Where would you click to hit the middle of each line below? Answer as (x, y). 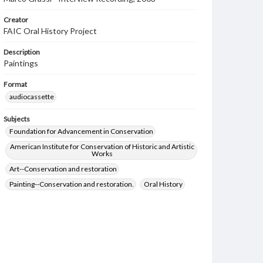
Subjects (17, 119)
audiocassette (32, 97)
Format (15, 84)
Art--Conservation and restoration (63, 169)
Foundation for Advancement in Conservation (81, 131)
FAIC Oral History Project (50, 31)
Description (22, 52)
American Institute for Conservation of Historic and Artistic (102, 146)
